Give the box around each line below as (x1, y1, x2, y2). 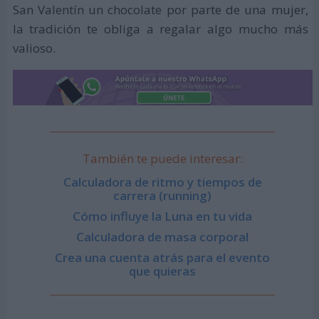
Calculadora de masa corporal (76, 228, 249, 245)
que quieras (129, 263, 197, 280)
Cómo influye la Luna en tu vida (73, 207, 253, 224)
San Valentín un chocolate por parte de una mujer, (12, 1, 308, 19)
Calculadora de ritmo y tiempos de (63, 173, 262, 190)
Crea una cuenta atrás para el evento (55, 249, 271, 266)
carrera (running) (113, 187, 212, 204)
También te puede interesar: (82, 150, 243, 167)
